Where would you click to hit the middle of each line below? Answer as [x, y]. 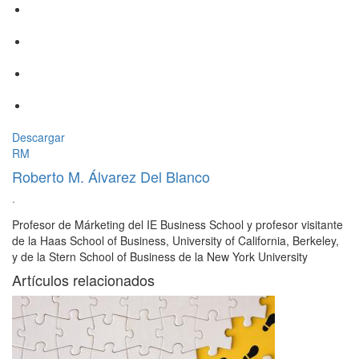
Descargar [38, 137]
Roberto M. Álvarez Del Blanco [111, 177]
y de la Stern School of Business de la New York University [160, 257]
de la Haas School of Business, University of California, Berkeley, [175, 241]
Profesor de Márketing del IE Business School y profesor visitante [177, 225]
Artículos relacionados [83, 280]
